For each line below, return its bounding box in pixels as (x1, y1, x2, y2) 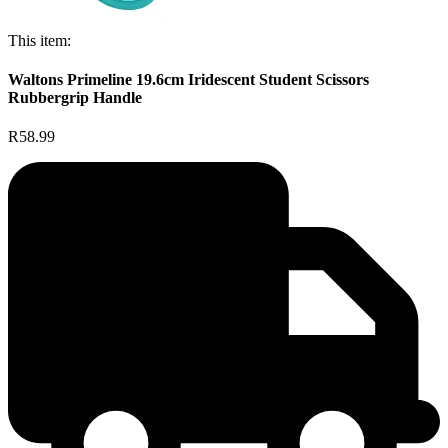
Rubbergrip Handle (8, 89, 142, 107)
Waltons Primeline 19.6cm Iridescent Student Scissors (8, 71, 369, 89)
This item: (8, 31, 71, 49)
